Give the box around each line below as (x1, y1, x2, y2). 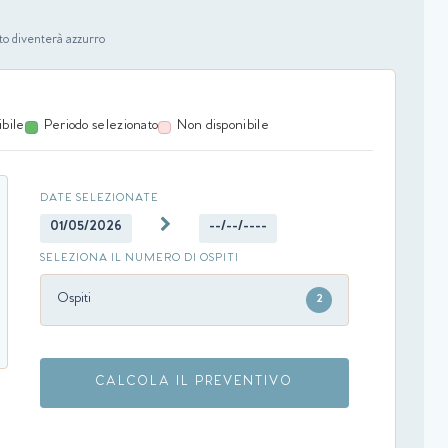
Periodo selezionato (43, 119, 159, 135)
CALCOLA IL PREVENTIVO (96, 376, 293, 390)
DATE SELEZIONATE (40, 194, 159, 206)
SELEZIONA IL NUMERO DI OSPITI (40, 254, 239, 266)
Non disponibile (177, 119, 269, 135)
